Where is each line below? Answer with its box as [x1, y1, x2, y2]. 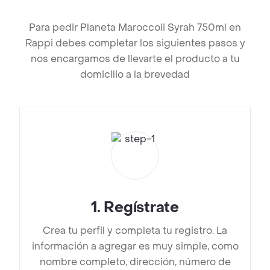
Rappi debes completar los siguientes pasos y [25, 37, 245, 50]
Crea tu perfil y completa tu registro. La [43, 224, 227, 237]
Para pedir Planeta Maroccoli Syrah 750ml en [29, 21, 241, 34]
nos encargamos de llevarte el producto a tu [30, 52, 240, 66]
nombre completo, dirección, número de [39, 256, 231, 269]
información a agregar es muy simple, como [31, 240, 239, 253]
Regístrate [104, 198, 179, 218]
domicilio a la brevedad [80, 68, 190, 81]
